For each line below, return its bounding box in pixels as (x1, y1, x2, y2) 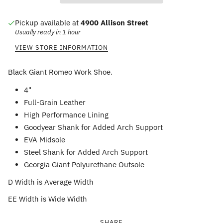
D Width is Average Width (8, 177, 94, 187)
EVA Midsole (24, 134, 65, 144)
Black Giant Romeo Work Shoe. (8, 67, 112, 77)
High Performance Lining (24, 110, 109, 119)
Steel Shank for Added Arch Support (24, 147, 148, 157)
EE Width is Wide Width (8, 194, 87, 204)
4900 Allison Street (81, 18, 148, 28)
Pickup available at (15, 18, 81, 28)
